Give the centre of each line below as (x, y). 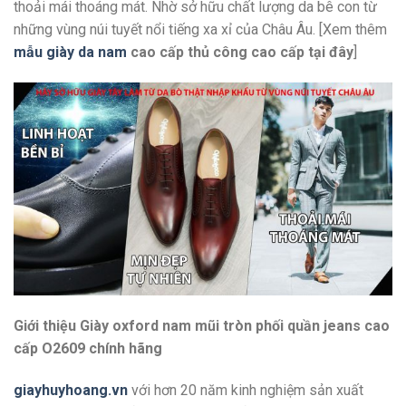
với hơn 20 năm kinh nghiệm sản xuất (246, 391)
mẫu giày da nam (70, 53)
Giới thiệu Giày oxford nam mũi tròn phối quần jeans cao (202, 326)
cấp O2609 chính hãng (88, 349)
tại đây (331, 53)
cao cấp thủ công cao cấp (217, 53)
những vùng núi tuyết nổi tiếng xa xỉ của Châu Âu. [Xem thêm (200, 30)
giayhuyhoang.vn (71, 391)
